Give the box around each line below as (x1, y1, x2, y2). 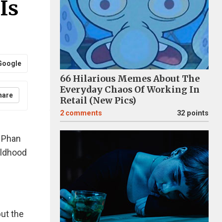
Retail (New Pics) (60, 95, 136, 106)
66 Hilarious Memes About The (60, 73, 200, 84)
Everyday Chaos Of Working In (60, 84, 200, 95)
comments (65, 109, 102, 117)
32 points (177, 109, 209, 117)
